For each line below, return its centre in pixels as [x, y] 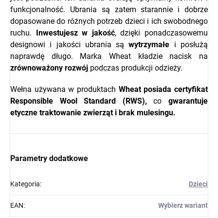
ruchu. [23, 33]
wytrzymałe [149, 45]
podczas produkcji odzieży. [135, 68]
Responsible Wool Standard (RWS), [82, 101]
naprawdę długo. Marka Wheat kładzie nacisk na [109, 56]
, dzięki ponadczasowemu [161, 33]
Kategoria [25, 184]
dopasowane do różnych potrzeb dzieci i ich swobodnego [109, 21]
